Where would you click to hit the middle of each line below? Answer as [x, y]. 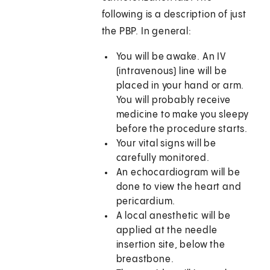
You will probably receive [173, 101]
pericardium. [146, 202]
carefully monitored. [163, 159]
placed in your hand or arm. [180, 86]
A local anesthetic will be [173, 216]
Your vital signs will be [166, 144]
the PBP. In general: [146, 32]
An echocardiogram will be [178, 173]
